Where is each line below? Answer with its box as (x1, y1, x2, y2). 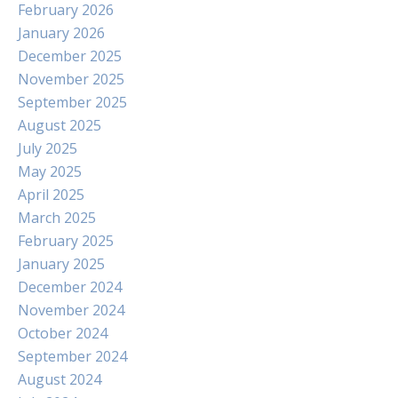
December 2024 (18, 277, 122, 297)
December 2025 (18, 46, 122, 66)
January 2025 (18, 254, 105, 274)
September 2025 (18, 92, 127, 112)
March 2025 (18, 208, 96, 227)
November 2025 (18, 69, 124, 89)
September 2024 (18, 346, 127, 366)
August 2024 (18, 370, 101, 389)
